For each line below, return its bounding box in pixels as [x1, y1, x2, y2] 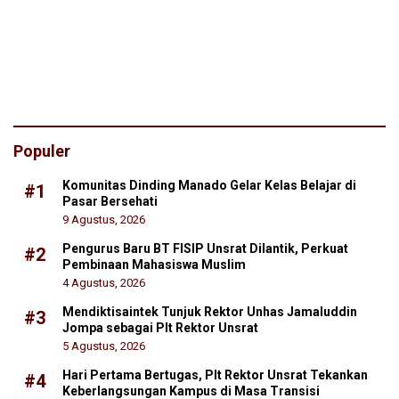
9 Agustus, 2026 [62, 213, 145, 227]
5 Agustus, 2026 [62, 339, 145, 354]
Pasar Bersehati [62, 194, 158, 209]
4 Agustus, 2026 [62, 276, 145, 290]
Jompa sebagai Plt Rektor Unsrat [62, 321, 258, 336]
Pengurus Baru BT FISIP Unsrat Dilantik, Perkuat [62, 241, 348, 256]
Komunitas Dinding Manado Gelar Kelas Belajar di [62, 178, 356, 193]
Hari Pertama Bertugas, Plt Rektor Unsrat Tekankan [62, 368, 368, 383]
